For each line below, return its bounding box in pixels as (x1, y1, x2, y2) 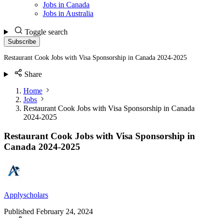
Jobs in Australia (43, 9, 93, 18)
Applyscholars (4, 190, 48, 199)
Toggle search (24, 28, 68, 36)
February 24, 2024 (36, 207, 93, 216)
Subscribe (8, 38, 36, 45)
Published (4, 207, 34, 216)
